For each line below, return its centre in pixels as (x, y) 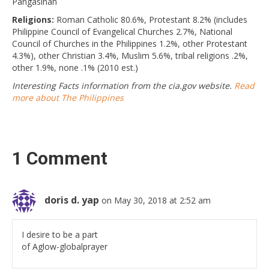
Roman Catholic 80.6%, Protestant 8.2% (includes (151, 20)
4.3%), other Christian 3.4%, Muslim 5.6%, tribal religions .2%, (130, 56)
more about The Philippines (68, 98)
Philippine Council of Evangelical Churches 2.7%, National (122, 32)
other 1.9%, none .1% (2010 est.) (75, 68)
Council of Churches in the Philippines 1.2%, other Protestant (130, 44)
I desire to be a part (60, 235)
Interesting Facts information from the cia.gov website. (123, 86)
